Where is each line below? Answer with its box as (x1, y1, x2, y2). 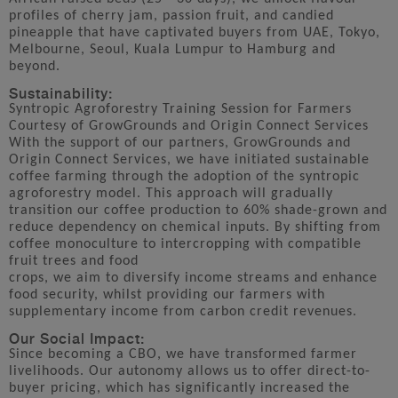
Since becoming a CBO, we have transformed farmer (9, 346, 357, 362)
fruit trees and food (9, 253, 139, 268)
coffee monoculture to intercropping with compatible (9, 236, 362, 251)
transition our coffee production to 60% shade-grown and (9, 203, 387, 218)
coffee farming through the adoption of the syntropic (9, 169, 360, 184)
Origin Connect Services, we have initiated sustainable (9, 152, 370, 167)
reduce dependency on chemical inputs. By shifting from (9, 219, 381, 235)
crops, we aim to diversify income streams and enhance (9, 270, 378, 285)
